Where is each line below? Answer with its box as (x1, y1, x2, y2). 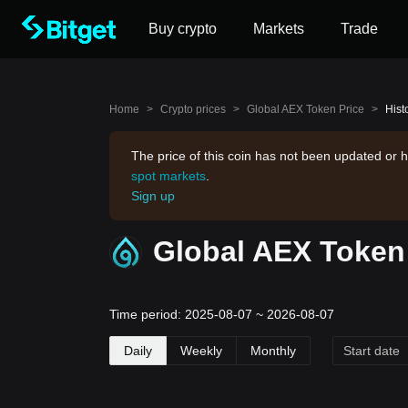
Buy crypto (148, 21, 217, 36)
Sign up (131, 189, 175, 203)
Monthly (250, 343, 296, 359)
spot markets (131, 168, 206, 183)
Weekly (180, 343, 222, 359)
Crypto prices (160, 103, 226, 116)
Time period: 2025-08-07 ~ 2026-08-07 (109, 307, 334, 321)
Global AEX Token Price (247, 103, 364, 116)
